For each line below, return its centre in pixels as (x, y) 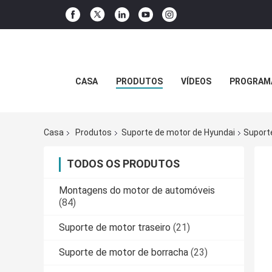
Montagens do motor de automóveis (137, 191)
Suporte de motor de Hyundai (178, 133)
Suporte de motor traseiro (115, 228)
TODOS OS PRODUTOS (123, 164)
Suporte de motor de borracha (124, 253)
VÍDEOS (196, 81)
